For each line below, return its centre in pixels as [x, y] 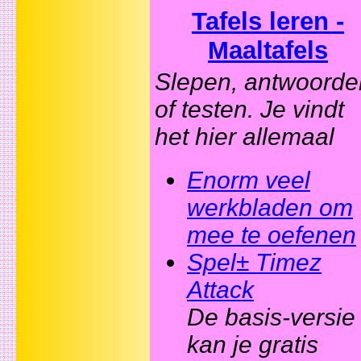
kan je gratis [253, 344]
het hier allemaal [245, 137]
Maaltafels [268, 51]
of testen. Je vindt [249, 110]
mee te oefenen [272, 234]
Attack [220, 289]
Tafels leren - [268, 22]
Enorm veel [249, 180]
